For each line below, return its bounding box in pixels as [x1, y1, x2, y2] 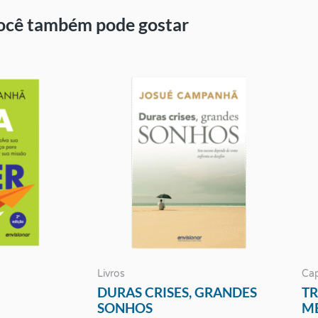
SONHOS [97, 300, 153, 317]
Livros [97, 268, 125, 280]
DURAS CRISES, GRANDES [97, 284, 257, 301]
